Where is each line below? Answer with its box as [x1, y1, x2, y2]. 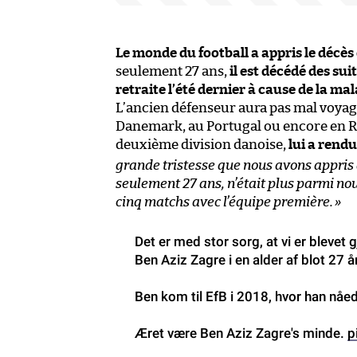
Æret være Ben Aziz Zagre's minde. [135, 325, 347, 342]
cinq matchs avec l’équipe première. [116, 195, 333, 210]
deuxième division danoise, [116, 138, 288, 152]
